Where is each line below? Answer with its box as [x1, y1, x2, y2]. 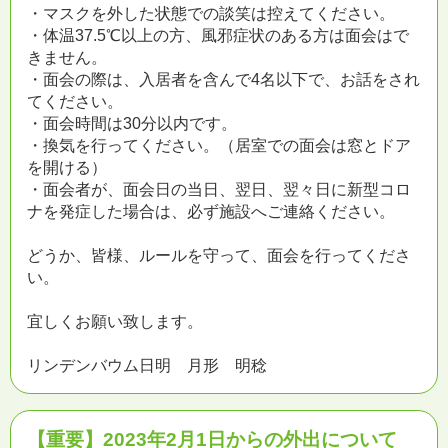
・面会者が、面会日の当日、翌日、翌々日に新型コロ [27, 181, 411, 198]
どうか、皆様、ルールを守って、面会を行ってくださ [27, 247, 411, 264]
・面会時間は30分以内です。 [27, 115, 237, 132]
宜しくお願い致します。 [27, 313, 203, 330]
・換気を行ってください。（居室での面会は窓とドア [27, 137, 411, 154]
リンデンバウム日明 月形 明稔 [27, 357, 267, 374]
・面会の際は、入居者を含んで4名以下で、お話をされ [27, 71, 420, 88]
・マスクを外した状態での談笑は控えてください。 [27, 5, 395, 22]
